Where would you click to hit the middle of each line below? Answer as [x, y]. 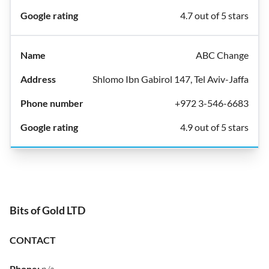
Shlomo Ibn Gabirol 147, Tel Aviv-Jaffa [171, 79]
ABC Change [222, 55]
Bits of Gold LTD [47, 210]
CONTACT [33, 240]
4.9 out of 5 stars [214, 127]
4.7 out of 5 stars [214, 15]
